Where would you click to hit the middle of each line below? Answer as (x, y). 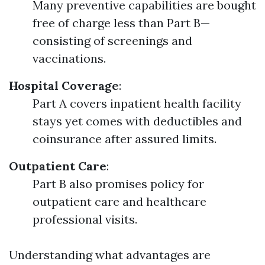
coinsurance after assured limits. (125, 139)
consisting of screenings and (112, 41)
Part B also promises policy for (118, 184)
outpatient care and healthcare (119, 201)
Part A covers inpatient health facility (137, 103)
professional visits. (85, 219)
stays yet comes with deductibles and (137, 121)
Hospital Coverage (64, 85)
